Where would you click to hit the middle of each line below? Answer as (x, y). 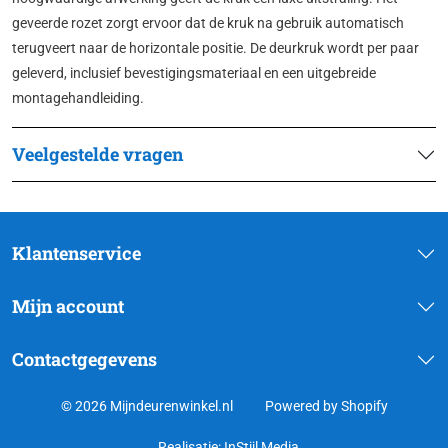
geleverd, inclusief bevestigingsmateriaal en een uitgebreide (194, 73)
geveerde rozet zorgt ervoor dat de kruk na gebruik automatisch (208, 23)
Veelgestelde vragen (97, 154)
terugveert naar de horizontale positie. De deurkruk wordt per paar (215, 48)
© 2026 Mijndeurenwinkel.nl (146, 406)
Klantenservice (76, 253)
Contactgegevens (84, 359)
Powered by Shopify (326, 406)
